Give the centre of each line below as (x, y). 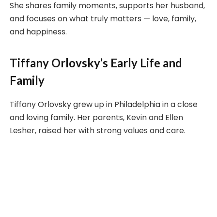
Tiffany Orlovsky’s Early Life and (96, 62)
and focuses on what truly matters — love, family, (103, 19)
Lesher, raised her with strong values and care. (98, 130)
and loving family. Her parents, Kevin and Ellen (96, 117)
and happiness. (38, 32)
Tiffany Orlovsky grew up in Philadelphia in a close (104, 104)
